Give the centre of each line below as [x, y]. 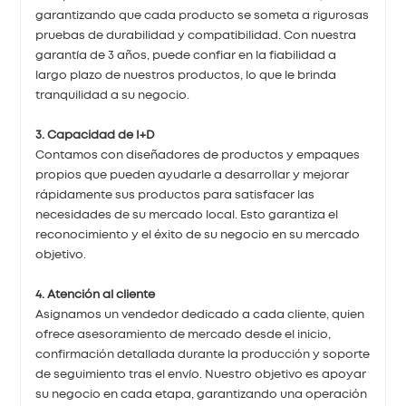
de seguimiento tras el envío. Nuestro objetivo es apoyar [201, 374]
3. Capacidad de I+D [96, 135]
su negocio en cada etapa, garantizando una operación [202, 394]
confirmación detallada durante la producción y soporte [203, 354]
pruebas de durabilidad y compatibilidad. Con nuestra [196, 35]
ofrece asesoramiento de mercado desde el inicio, [184, 334]
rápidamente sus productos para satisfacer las [175, 195]
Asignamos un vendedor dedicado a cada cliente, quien [200, 314]
